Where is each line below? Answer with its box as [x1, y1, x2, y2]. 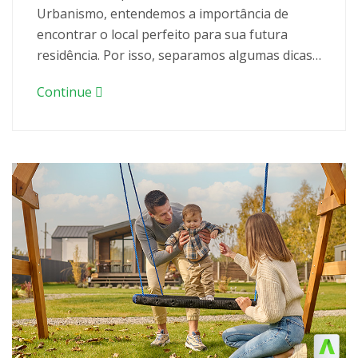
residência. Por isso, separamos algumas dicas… [37, 46, 321, 64]
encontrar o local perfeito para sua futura [37, 25, 288, 43]
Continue [37, 82, 95, 101]
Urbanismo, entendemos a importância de [37, 4, 288, 22]
